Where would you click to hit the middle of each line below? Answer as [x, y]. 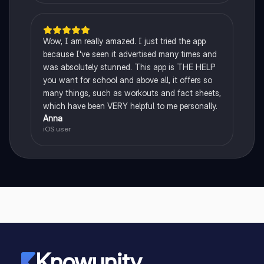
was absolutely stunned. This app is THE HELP [129, 67]
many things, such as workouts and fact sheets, [132, 93]
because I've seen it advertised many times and [130, 54]
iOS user [57, 128]
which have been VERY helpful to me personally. [130, 105]
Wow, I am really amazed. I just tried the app [124, 41]
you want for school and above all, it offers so [127, 80]
